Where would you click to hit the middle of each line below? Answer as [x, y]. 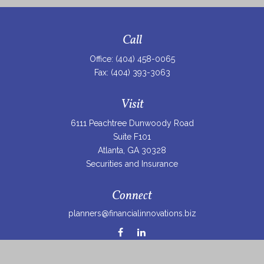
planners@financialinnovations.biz [132, 213]
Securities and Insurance [132, 164]
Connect [132, 196]
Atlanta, [111, 150]
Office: [102, 59]
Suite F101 [132, 137]
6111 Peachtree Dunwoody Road [132, 123]
